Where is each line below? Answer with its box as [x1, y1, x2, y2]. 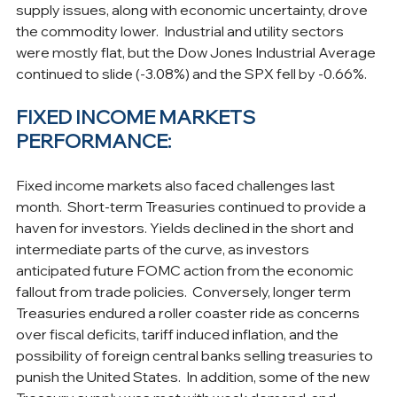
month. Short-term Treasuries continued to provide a [16, 197, 369, 215]
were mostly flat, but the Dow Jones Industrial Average [16, 43, 378, 61]
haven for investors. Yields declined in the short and [16, 218, 356, 237]
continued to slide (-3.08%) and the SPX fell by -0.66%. [16, 64, 367, 82]
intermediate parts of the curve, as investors [16, 239, 312, 258]
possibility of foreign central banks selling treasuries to [16, 346, 376, 364]
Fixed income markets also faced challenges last [16, 175, 338, 194]
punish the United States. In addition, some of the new [16, 367, 372, 385]
